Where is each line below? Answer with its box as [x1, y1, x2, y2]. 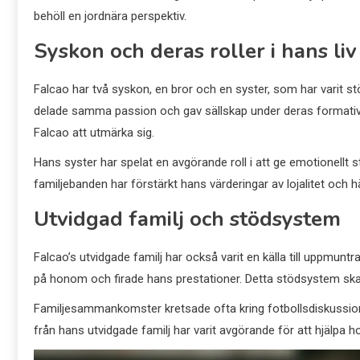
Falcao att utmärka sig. [34, 125, 154, 140]
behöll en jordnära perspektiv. [34, 8, 186, 23]
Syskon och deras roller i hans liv [34, 36, 357, 65]
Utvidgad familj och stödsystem [34, 204, 341, 233]
